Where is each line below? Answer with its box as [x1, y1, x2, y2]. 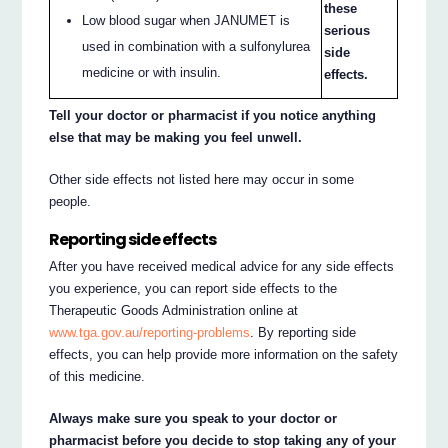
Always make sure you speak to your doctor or [49, 410, 338, 426]
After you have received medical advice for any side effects [49, 258, 395, 274]
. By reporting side [250, 324, 357, 340]
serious [324, 22, 371, 38]
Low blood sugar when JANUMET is [82, 12, 291, 28]
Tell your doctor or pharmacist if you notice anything [49, 108, 377, 124]
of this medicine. [49, 368, 146, 384]
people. [49, 194, 92, 210]
